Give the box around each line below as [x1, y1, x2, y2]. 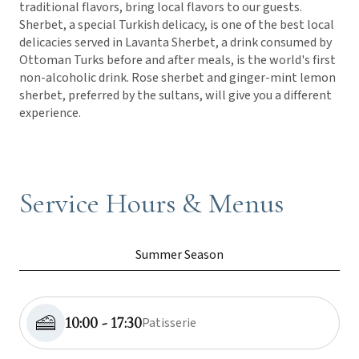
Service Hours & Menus [19, 185, 284, 220]
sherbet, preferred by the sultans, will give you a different [19, 86, 332, 104]
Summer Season [135, 245, 224, 264]
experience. [19, 103, 81, 122]
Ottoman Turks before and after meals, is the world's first [19, 50, 336, 69]
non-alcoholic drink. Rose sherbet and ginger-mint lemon [19, 68, 336, 87]
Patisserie [142, 313, 196, 332]
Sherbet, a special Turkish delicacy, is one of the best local [19, 15, 334, 34]
